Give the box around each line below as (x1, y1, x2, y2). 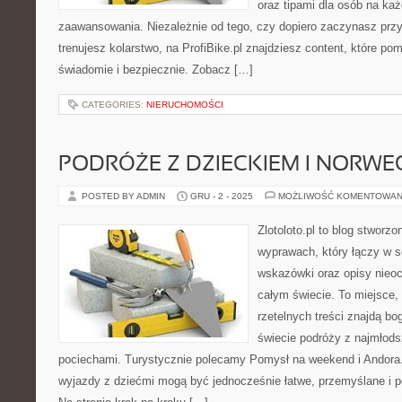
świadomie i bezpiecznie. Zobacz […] (58, 63, 253, 76)
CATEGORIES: (82, 100, 146, 109)
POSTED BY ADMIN (82, 191, 168, 201)
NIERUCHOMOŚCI (146, 100, 223, 109)
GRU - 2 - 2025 (190, 191, 253, 201)
